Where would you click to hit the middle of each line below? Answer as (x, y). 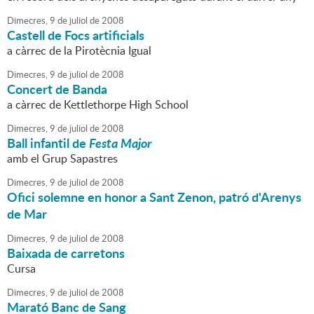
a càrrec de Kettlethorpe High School (98, 105)
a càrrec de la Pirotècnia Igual (79, 51)
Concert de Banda (57, 89)
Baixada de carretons (66, 253)
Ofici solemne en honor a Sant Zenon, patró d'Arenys (154, 197)
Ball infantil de (48, 143)
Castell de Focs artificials (76, 35)
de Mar (27, 214)
